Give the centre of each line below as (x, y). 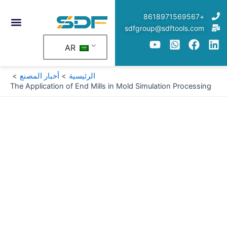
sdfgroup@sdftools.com (164, 28)
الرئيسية (82, 76)
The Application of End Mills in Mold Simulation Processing (111, 86)
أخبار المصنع (39, 76)
